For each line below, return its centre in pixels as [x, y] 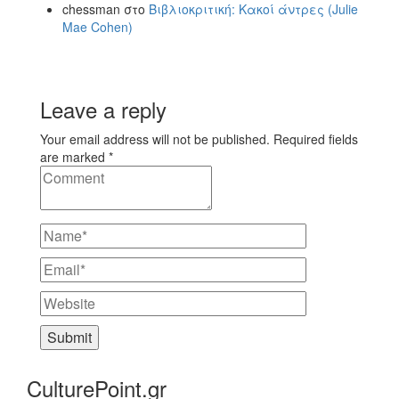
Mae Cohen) [98, 26]
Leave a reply [103, 109]
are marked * [77, 156]
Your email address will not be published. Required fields [199, 138]
